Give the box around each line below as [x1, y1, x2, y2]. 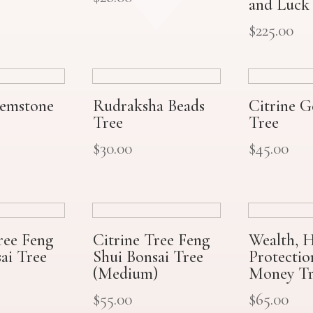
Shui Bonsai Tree [92, 247, 203, 268]
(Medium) [92, 263, 158, 284]
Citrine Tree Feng [92, 230, 210, 251]
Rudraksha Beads [92, 95, 205, 116]
